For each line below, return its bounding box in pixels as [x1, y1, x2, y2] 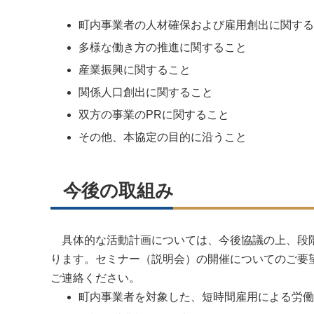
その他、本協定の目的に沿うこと [78, 131, 247, 143]
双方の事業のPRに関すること [78, 109, 229, 121]
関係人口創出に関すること [78, 86, 213, 98]
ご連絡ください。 [50, 272, 140, 284]
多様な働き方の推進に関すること [78, 41, 247, 53]
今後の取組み [63, 181, 174, 200]
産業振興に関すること [78, 64, 191, 76]
